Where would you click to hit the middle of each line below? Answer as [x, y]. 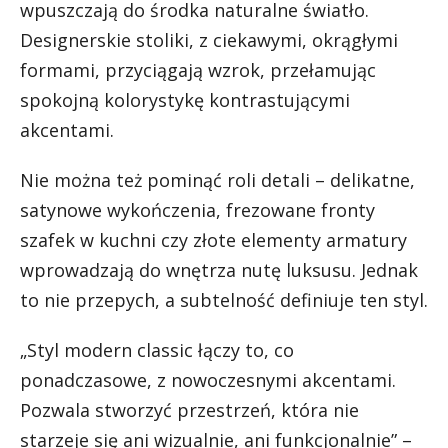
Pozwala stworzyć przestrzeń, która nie [189, 410]
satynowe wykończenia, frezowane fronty [197, 210]
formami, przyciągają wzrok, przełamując [198, 70]
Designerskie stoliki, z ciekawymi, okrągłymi [209, 40]
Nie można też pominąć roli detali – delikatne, [217, 180]
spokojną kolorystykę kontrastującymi [185, 100]
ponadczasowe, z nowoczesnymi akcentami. [208, 380]
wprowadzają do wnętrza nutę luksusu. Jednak [219, 270]
